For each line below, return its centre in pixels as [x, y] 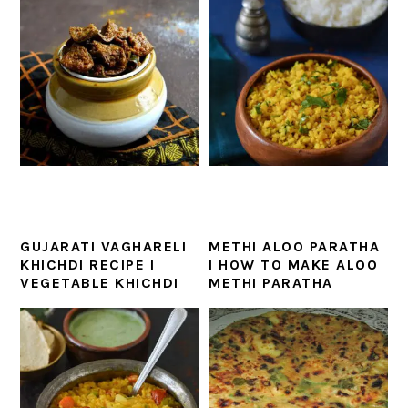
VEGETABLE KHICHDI [100, 283]
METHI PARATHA [271, 283]
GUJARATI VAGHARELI [104, 247]
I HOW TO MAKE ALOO [294, 265]
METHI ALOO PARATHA [295, 247]
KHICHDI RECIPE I [88, 265]
